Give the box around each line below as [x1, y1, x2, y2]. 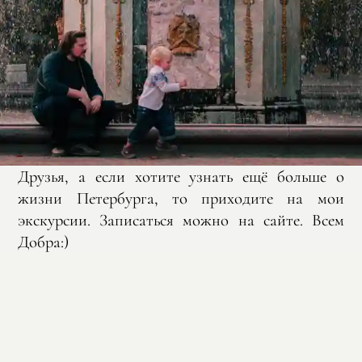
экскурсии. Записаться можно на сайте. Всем [18, 209, 344, 230]
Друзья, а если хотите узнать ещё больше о [18, 166, 344, 187]
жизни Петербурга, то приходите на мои [18, 187, 344, 208]
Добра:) [18, 231, 69, 252]
